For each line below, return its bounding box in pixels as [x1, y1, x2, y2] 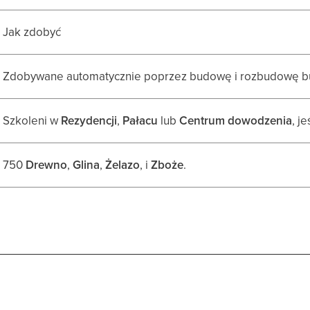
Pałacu [122, 111, 158, 129]
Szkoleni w [3, 111, 62, 129]
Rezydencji [61, 111, 118, 129]
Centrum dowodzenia [179, 111, 293, 129]
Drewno [26, 156, 68, 173]
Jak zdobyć [3, 23, 62, 40]
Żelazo [105, 156, 140, 173]
